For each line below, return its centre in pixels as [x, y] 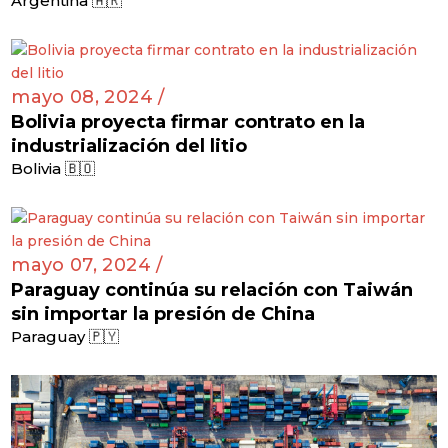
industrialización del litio [129, 145]
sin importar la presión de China [163, 313]
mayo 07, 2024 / [87, 264]
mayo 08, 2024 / [88, 96]
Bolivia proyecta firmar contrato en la [188, 121]
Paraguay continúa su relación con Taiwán [212, 289]
